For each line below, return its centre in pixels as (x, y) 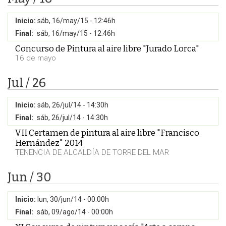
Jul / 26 (27, 83)
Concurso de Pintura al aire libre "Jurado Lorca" (107, 48)
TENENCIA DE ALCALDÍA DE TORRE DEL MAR (92, 152)
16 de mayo (36, 58)
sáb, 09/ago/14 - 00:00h (75, 212)
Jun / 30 (30, 177)
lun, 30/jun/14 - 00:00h (73, 199)
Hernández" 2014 (49, 143)
